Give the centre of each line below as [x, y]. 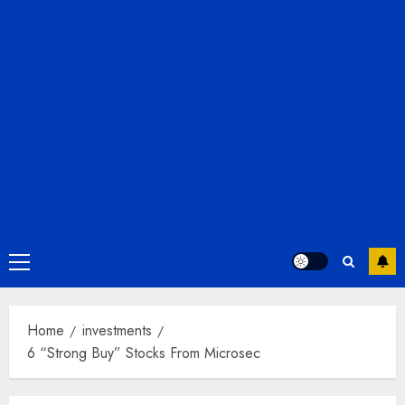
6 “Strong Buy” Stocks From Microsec [144, 353]
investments [117, 330]
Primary [41, 264]
